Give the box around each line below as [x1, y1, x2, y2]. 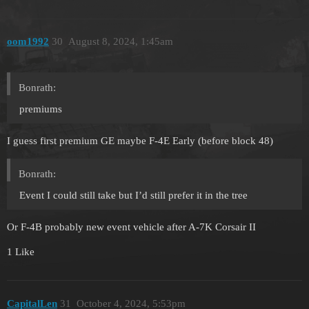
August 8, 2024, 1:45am [68, 36, 173, 48]
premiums [19, 103, 62, 115]
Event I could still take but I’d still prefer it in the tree [19, 190, 248, 201]
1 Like [7, 246, 34, 258]
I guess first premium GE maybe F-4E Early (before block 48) [7, 135, 273, 147]
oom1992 [7, 36, 49, 48]
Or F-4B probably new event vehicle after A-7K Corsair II [7, 221, 256, 233]
